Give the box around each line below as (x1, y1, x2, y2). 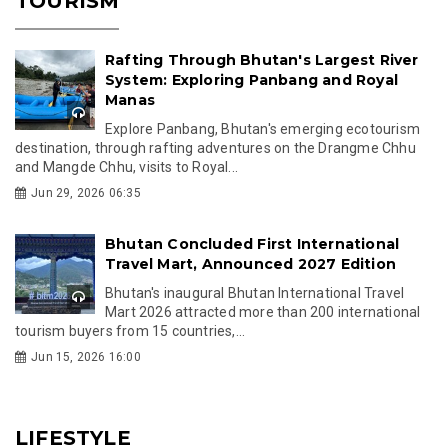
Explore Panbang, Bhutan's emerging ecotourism (105, 120, 421, 137)
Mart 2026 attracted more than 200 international (105, 303, 421, 320)
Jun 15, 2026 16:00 (31, 349, 141, 364)
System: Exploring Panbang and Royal (105, 70, 398, 89)
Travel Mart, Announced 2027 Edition (105, 254, 396, 273)
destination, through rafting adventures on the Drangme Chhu (15, 139, 416, 156)
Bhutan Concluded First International (105, 234, 400, 253)
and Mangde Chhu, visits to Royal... (15, 158, 238, 175)
